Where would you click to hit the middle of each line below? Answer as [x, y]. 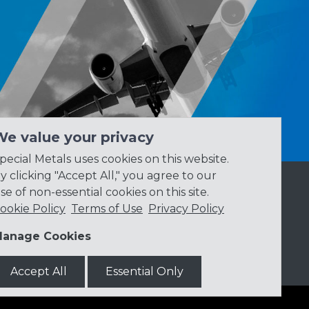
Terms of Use [107, 209]
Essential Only [144, 271]
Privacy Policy [186, 209]
